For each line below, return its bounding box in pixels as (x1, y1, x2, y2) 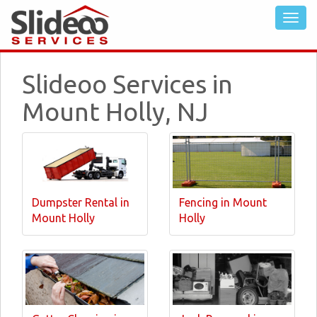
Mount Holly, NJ (22, 97, 208, 126)
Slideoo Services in (22, 69, 233, 98)
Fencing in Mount (179, 195, 267, 209)
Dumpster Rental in (32, 195, 129, 209)
